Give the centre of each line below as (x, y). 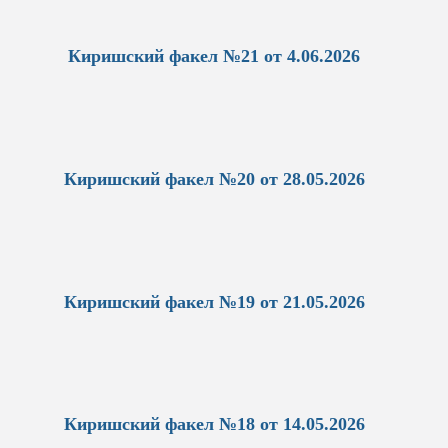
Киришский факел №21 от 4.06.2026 (214, 55)
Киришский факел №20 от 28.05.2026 (214, 178)
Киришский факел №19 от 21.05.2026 (214, 301)
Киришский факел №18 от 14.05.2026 (214, 424)
